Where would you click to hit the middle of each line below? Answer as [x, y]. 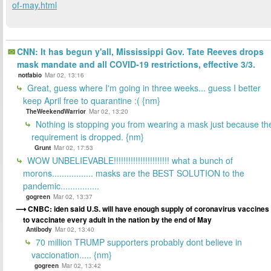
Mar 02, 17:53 [73, 147]
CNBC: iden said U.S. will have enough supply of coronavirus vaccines [149, 208]
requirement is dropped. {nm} [88, 136]
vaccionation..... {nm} [72, 254]
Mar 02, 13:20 [109, 111]
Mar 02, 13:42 [81, 265]
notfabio [30, 75]
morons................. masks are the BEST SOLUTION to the [134, 173]
